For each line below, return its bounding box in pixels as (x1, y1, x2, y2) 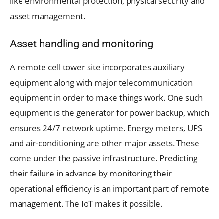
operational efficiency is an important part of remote (10, 182, 209, 194)
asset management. (10, 10, 85, 22)
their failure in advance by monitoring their (10, 167, 172, 179)
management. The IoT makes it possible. (10, 197, 162, 209)
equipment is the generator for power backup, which (10, 107, 209, 118)
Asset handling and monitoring (10, 37, 153, 50)
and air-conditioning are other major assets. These (10, 137, 199, 149)
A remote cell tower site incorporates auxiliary (10, 61, 185, 73)
